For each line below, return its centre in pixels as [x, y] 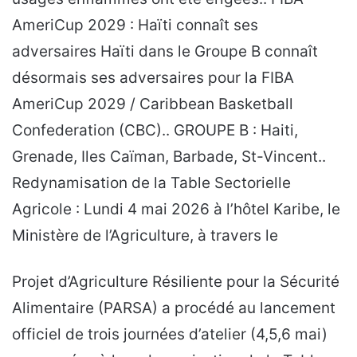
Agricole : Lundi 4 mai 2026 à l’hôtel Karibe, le [176, 209]
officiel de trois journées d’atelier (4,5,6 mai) [170, 334]
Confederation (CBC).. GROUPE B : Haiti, [155, 130]
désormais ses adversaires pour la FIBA [153, 77]
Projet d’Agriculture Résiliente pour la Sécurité [176, 281]
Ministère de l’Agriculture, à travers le [145, 235]
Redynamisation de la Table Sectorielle [151, 182]
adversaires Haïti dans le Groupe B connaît [165, 51]
